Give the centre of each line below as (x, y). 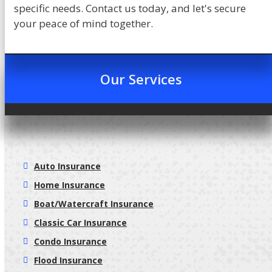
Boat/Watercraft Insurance (94, 203)
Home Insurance (70, 185)
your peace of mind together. (83, 23)
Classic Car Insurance (80, 222)
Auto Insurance (67, 166)
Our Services (141, 79)
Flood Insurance (68, 260)
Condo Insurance (70, 241)
